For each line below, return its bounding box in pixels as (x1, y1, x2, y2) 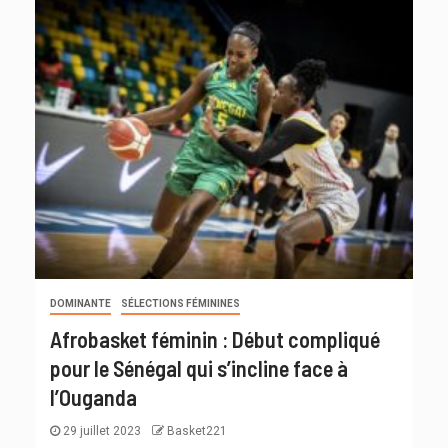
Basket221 (167, 424, 227, 439)
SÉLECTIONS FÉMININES (121, 298, 240, 310)
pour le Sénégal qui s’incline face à (50, 355, 348, 382)
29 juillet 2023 (60, 424, 144, 439)
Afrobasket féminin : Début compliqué (50, 326, 380, 353)
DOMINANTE (50, 298, 111, 310)
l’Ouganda (50, 384, 137, 411)
